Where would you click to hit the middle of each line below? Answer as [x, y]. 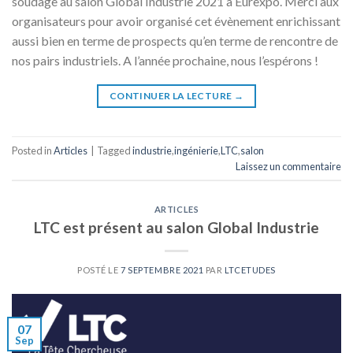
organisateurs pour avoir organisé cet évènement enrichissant [176, 21]
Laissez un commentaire [288, 166]
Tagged [115, 150]
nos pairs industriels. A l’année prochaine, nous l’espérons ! [165, 61]
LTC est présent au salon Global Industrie [176, 227]
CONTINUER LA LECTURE [172, 96]
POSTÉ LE [99, 269]
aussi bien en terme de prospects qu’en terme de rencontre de [175, 41]
